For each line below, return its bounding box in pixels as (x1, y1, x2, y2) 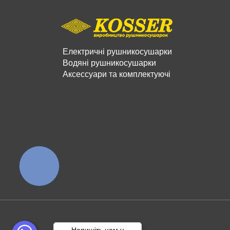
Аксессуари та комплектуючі (63, 67, 170, 80)
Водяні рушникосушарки (63, 56, 156, 68)
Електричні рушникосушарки (63, 45, 172, 57)
